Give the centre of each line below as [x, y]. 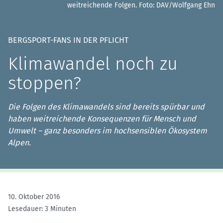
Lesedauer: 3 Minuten [42, 209]
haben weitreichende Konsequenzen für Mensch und [102, 119]
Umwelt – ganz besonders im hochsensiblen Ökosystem [108, 131]
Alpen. [19, 143]
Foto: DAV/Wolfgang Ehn [177, 5]
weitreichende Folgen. [102, 5]
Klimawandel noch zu [93, 64]
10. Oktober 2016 [34, 197]
